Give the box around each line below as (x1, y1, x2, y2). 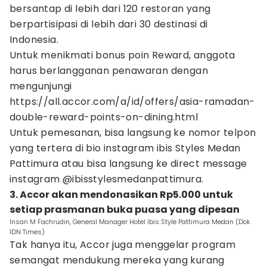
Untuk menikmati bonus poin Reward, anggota (10, 48, 235, 62)
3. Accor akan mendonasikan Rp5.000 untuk (10, 188, 233, 201)
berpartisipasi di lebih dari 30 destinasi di (10, 17, 208, 31)
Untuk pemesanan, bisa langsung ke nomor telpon (10, 126, 256, 139)
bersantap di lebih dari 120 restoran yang (10, 2, 211, 15)
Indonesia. (10, 33, 59, 46)
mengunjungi (10, 79, 72, 93)
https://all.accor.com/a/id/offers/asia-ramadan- (10, 95, 255, 108)
